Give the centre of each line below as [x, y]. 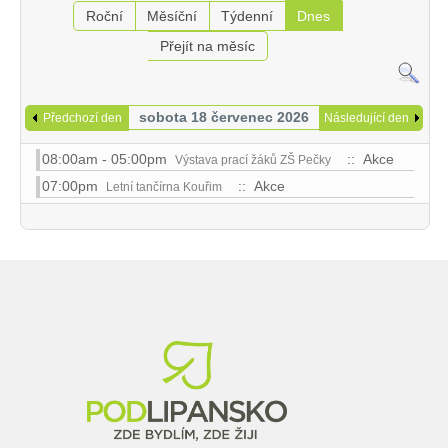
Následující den [366, 117]
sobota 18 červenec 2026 [224, 116]
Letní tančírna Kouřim [164, 186]
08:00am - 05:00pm [108, 158]
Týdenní [247, 16]
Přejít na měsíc [208, 46]
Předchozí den [82, 117]
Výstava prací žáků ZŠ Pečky [253, 159]
